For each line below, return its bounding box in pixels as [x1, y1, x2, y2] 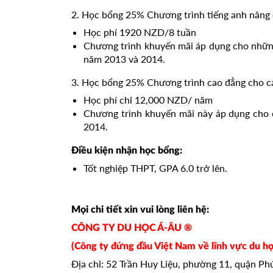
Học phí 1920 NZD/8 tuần [83, 26, 196, 38]
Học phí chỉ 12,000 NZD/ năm [83, 94, 213, 105]
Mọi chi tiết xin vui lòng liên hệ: [71, 205, 209, 214]
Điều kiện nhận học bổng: [71, 146, 182, 155]
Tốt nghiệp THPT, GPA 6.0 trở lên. [83, 162, 227, 174]
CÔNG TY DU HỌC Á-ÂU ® [71, 223, 192, 233]
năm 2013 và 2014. [83, 53, 165, 65]
